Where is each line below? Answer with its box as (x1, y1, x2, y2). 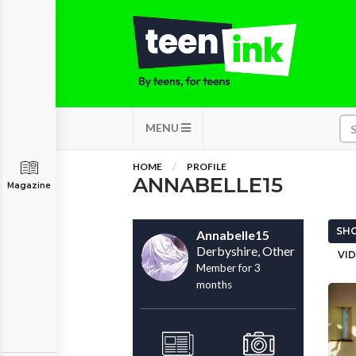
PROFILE (187, 161, 226, 172)
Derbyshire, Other (196, 243, 295, 258)
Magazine (7, 180, 51, 191)
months (196, 278, 232, 291)
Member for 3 (196, 261, 261, 274)
